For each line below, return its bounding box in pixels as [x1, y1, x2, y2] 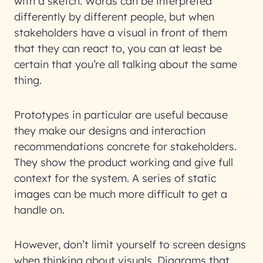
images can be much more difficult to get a [14, 187, 227, 201]
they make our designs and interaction [14, 124, 205, 137]
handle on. [14, 203, 65, 217]
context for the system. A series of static [14, 171, 216, 185]
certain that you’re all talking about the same [14, 58, 237, 71]
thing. [14, 73, 42, 87]
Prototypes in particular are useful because [14, 108, 228, 122]
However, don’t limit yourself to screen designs [14, 238, 246, 251]
